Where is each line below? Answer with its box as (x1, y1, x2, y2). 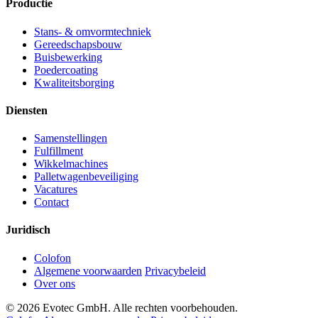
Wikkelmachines (34, 158, 108, 170)
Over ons (34, 277, 75, 290)
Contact (34, 196, 69, 209)
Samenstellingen (34, 132, 107, 145)
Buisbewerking (34, 50, 102, 63)
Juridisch (6, 224, 50, 236)
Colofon (34, 251, 71, 264)
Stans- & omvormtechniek (34, 25, 151, 38)
